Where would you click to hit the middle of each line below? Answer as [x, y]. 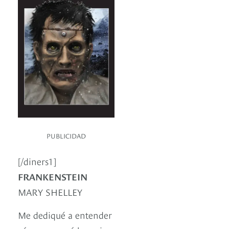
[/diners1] [37, 161]
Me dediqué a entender [65, 214]
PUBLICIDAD [66, 135]
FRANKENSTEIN [53, 176]
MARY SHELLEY [50, 191]
